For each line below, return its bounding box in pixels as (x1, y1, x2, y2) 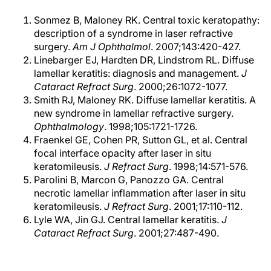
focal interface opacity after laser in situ (34, 147, 211, 159)
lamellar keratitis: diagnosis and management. (34, 67, 241, 79)
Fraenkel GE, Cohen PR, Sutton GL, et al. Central (34, 134, 247, 146)
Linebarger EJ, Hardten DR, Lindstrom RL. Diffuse (34, 54, 254, 66)
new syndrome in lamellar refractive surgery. (34, 107, 233, 119)
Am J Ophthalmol (73, 41, 151, 53)
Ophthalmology (34, 120, 104, 132)
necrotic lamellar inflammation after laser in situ (34, 187, 246, 199)
